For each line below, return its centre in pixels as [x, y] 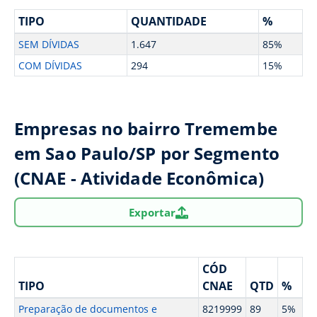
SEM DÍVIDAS [48, 44]
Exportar [152, 212]
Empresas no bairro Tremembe [146, 128]
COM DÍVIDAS [50, 65]
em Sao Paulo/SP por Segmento [147, 153]
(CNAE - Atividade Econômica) [139, 178]
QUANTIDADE [168, 21]
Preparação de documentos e [87, 309]
